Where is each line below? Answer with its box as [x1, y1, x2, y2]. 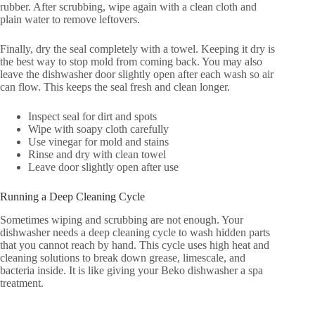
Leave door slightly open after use [28, 160, 179, 173]
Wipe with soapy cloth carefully [28, 122, 169, 135]
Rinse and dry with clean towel [28, 148, 166, 160]
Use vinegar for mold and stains [28, 135, 169, 148]
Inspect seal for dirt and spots [28, 110, 157, 122]
